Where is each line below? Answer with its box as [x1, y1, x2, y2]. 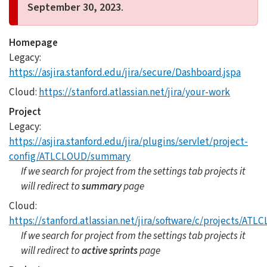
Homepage [9, 35, 58, 51]
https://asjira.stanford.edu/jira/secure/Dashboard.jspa [9, 65, 241, 80]
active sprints [82, 243, 138, 259]
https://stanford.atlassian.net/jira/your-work [39, 85, 230, 100]
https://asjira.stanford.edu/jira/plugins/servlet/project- [9, 134, 248, 150]
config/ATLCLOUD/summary [9, 149, 131, 164]
